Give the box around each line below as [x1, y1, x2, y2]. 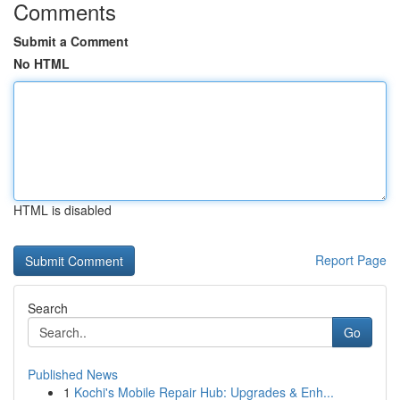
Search [28, 299, 68, 317]
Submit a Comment [13, 32, 129, 50]
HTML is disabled [13, 201, 112, 219]
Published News [28, 365, 118, 383]
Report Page [315, 251, 387, 269]
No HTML [13, 54, 70, 72]
